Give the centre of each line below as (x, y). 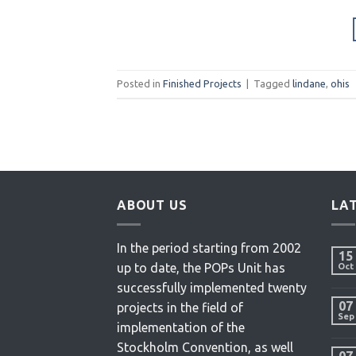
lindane (309, 84)
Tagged (273, 84)
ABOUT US (152, 205)
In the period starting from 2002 (209, 248)
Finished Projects (202, 84)
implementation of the (181, 328)
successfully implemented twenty (212, 288)
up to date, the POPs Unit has (201, 268)
